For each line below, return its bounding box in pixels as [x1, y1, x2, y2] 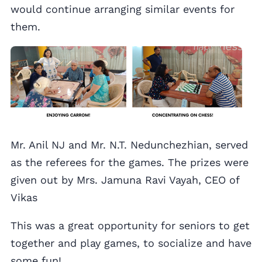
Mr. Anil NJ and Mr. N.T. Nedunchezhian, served [11, 139, 248, 151]
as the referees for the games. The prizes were [11, 156, 249, 169]
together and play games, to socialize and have [11, 237, 251, 250]
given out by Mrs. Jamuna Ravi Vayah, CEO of [11, 174, 239, 187]
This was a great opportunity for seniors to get [11, 219, 250, 232]
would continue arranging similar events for [11, 3, 235, 16]
